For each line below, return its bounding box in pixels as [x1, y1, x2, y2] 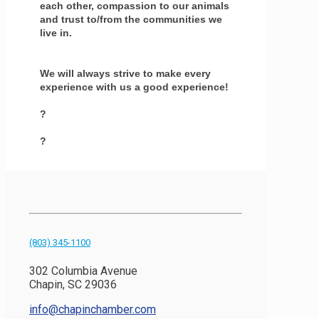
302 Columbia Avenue [29, 264, 137, 278]
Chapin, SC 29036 [29, 278, 117, 292]
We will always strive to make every [40, 67, 211, 79]
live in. [40, 26, 72, 38]
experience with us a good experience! [40, 80, 229, 93]
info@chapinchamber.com [29, 303, 156, 317]
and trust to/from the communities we [40, 13, 222, 25]
